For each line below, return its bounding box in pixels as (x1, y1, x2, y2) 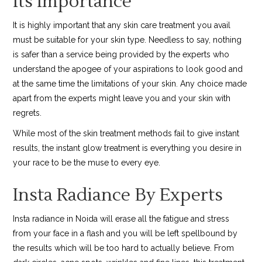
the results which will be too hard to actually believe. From (13, 243, 235, 253)
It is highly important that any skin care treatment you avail (13, 20, 231, 30)
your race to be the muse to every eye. (13, 158, 161, 168)
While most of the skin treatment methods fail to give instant (13, 129, 240, 139)
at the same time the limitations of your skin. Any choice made (13, 79, 247, 89)
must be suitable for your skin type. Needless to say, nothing (13, 35, 242, 45)
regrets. (13, 108, 42, 118)
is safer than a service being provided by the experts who (13, 50, 230, 60)
